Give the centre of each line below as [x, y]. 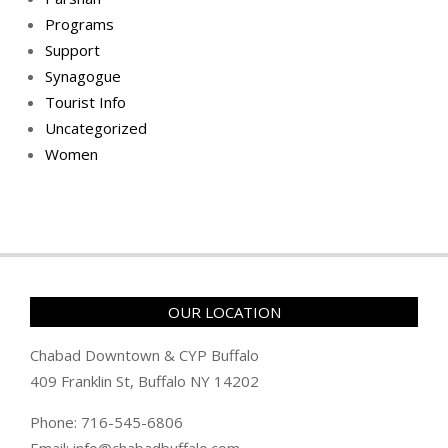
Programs [79, 23]
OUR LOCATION [224, 311]
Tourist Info [85, 101]
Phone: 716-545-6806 [106, 421]
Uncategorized [96, 127]
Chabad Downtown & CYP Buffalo [144, 354]
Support [72, 49]
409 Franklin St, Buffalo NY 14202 [144, 380]
